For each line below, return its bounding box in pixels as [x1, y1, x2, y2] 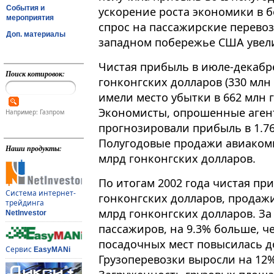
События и [6, 3, 45, 12]
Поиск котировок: [5, 68, 65, 79]
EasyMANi [33, 245, 70, 254]
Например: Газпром [5, 108, 64, 117]
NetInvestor [5, 209, 46, 218]
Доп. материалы [6, 29, 65, 39]
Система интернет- [5, 188, 76, 199]
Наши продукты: [5, 143, 62, 154]
